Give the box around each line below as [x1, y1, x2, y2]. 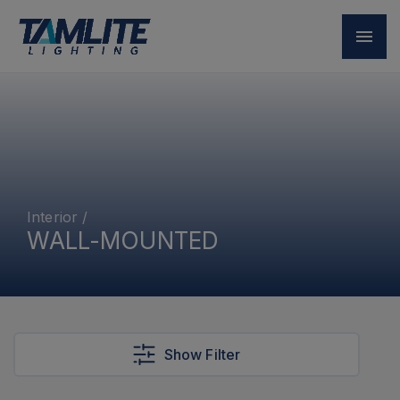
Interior [27, 208, 79, 226]
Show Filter [163, 346, 241, 363]
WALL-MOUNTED [27, 227, 219, 254]
